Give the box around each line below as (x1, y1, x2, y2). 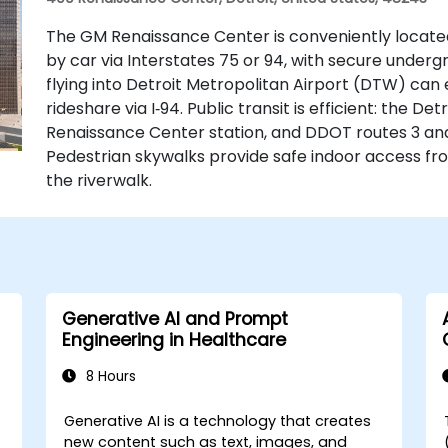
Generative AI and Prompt (61, 307, 288, 331)
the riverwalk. (45, 169, 152, 192)
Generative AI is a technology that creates (64, 411, 372, 431)
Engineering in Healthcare (61, 328, 286, 352)
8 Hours (81, 367, 136, 386)
